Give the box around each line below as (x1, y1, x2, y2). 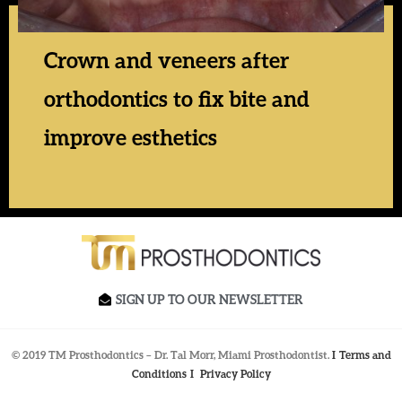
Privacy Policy (199, 366, 271, 380)
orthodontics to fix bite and (43, 84, 310, 111)
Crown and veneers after (43, 46, 289, 73)
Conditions (131, 366, 190, 380)
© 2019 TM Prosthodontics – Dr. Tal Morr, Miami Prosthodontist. (11, 347, 332, 362)
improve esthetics (43, 123, 217, 150)
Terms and (338, 347, 391, 362)
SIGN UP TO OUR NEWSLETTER (116, 291, 303, 307)
